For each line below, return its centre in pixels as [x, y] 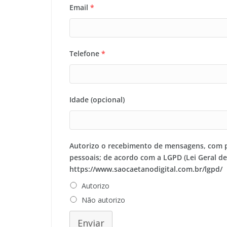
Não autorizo [103, 200]
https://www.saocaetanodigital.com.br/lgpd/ [146, 169]
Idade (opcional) [97, 100]
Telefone [84, 53]
